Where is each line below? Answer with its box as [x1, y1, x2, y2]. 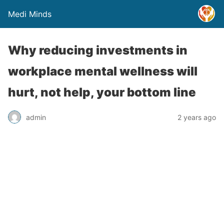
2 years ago [177, 112, 216, 121]
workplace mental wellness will [8, 64, 197, 78]
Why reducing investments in [8, 43, 187, 57]
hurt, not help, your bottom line [8, 85, 196, 99]
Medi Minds [8, 9, 51, 19]
